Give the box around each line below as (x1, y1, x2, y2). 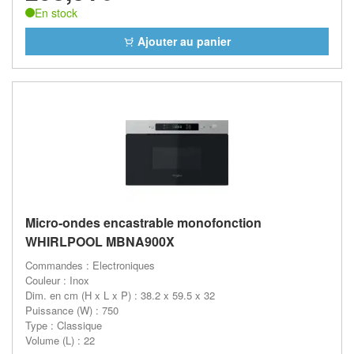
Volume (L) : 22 (25, 333, 95, 348)
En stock (35, 4, 77, 21)
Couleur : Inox (25, 273, 89, 288)
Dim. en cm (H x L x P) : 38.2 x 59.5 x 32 (25, 288, 215, 303)
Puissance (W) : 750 (25, 303, 119, 318)
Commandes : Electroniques (25, 258, 155, 273)
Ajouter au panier (134, 33, 231, 49)
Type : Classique (25, 318, 102, 333)
